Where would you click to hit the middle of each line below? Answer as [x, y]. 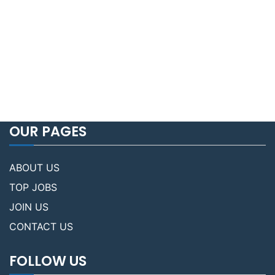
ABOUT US [34, 168]
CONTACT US [41, 227]
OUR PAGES [48, 132]
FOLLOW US [48, 261]
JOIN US [29, 207]
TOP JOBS [33, 188]
